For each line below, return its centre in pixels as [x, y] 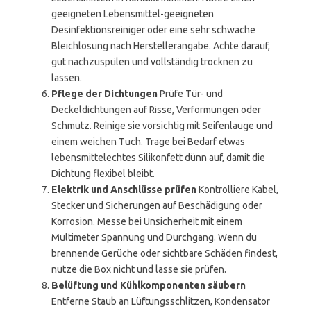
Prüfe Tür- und [190, 94]
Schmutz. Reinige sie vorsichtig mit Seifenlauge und [162, 126]
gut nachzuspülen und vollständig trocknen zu [152, 62]
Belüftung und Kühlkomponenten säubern [149, 285]
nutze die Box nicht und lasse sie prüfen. [139, 269]
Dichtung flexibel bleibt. [103, 174]
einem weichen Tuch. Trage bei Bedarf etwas [148, 142]
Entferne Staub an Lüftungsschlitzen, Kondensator [161, 301]
